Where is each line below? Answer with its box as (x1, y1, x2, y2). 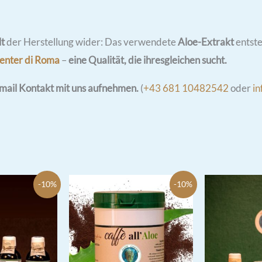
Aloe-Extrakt (178, 35, 234, 48)
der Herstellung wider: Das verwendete (5, 35, 178, 48)
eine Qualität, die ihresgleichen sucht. (68, 53, 227, 66)
